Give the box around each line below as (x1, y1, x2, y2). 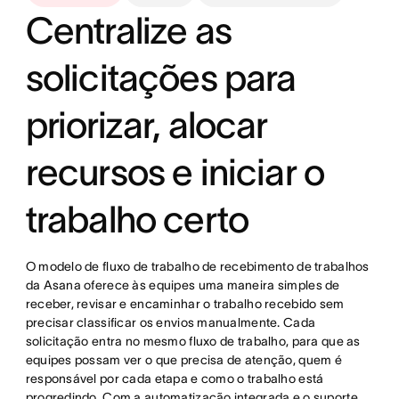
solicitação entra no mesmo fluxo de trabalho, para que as (25, 333, 361, 348)
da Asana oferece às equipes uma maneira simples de (25, 277, 340, 292)
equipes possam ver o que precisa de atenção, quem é (25, 352, 342, 367)
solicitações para (25, 56, 297, 98)
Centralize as (25, 9, 232, 51)
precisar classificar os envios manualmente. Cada (25, 314, 316, 330)
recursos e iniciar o (25, 151, 325, 192)
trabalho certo (25, 198, 249, 240)
